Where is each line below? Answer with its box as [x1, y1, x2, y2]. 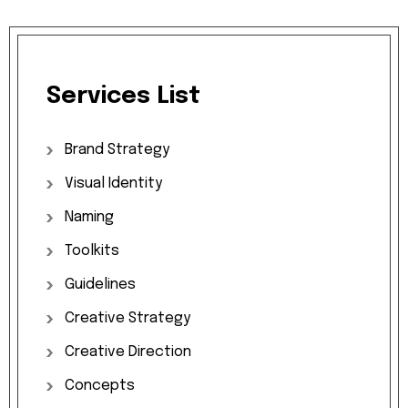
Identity [108, 176, 162, 192]
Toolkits [65, 243, 119, 260]
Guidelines [65, 277, 136, 293]
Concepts [65, 378, 135, 394]
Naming [65, 209, 114, 226]
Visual [65, 176, 105, 192]
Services [46, 84, 150, 109]
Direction [128, 344, 191, 361]
